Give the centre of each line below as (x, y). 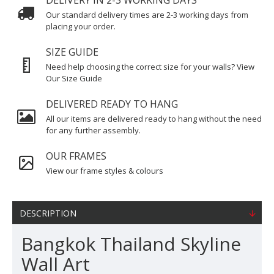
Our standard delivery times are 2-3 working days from (147, 15)
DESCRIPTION (48, 213)
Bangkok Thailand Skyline (131, 244)
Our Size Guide (74, 78)
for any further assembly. (93, 130)
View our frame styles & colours (105, 171)
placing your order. (81, 26)
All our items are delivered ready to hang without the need (154, 119)
